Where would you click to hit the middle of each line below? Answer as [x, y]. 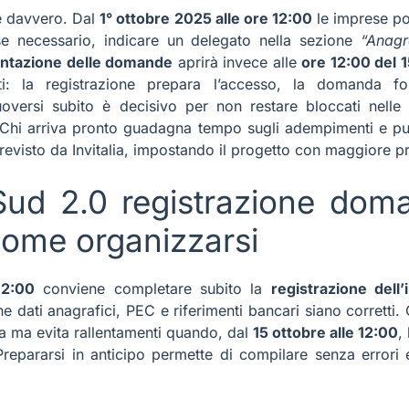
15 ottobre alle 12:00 [325, 333]
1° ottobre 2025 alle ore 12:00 [206, 19]
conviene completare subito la [152, 289]
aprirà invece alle [237, 63]
